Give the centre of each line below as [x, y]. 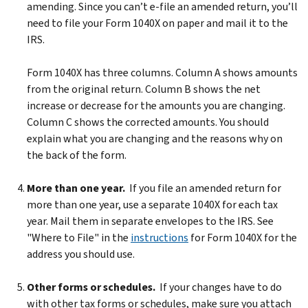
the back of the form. [77, 155]
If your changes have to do [219, 287]
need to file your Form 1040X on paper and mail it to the [157, 23]
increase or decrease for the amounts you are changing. [156, 105]
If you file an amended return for [203, 188]
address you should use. [81, 254]
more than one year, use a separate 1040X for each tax [152, 204]
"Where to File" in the [79, 237]
